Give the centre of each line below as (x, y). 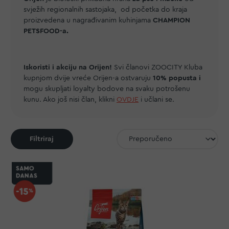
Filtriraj (42, 139)
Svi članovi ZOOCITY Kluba (158, 67)
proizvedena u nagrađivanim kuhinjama (88, 20)
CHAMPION (171, 20)
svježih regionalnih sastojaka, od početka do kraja (105, 10)
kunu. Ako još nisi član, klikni (70, 100)
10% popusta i (176, 78)
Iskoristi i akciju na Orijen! (69, 67)
